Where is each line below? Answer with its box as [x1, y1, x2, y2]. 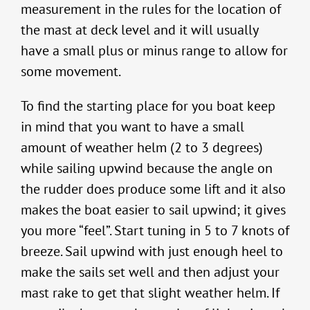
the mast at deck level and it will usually [21, 21, 258, 39]
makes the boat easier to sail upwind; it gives [21, 201, 286, 219]
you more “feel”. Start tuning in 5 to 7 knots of [21, 221, 289, 240]
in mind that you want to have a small [21, 118, 244, 136]
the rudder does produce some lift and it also [21, 180, 286, 199]
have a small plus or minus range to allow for [21, 42, 288, 60]
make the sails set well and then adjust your [21, 263, 280, 282]
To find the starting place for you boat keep [21, 97, 275, 116]
